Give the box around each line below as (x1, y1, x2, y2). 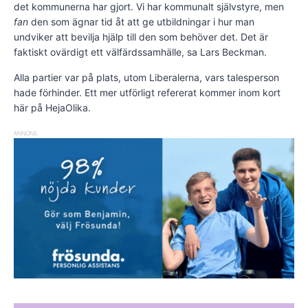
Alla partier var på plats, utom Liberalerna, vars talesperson (14, 71, 279, 83)
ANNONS (14, 129, 37, 137)
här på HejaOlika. (14, 101, 91, 113)
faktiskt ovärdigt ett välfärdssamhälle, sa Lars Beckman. (14, 45, 267, 58)
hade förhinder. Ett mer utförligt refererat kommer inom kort (14, 86, 280, 98)
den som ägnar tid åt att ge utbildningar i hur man (28, 15, 254, 27)
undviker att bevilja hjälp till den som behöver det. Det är (14, 30, 268, 43)
